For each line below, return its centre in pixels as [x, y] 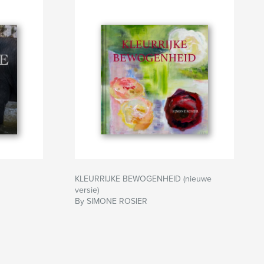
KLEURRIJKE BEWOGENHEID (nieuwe [143, 179]
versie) [87, 190]
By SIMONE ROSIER [111, 202]
